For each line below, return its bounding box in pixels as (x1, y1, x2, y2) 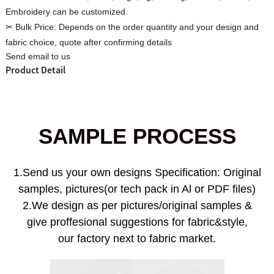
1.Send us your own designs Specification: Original (13, 166, 261, 179)
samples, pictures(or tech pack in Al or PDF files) (18, 183, 256, 196)
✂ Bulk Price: (5, 21, 59, 32)
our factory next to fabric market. (58, 232, 216, 245)
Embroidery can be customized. (5, 6, 128, 17)
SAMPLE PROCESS (38, 124, 236, 149)
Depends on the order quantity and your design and (58, 21, 259, 32)
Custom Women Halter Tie (34, 67, 143, 78)
